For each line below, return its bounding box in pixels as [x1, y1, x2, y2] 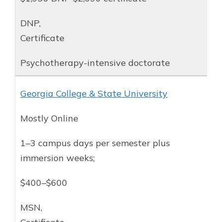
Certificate [20, 32, 64, 44]
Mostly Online [20, 112, 78, 124]
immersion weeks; [20, 152, 95, 164]
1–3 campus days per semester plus [20, 137, 170, 149]
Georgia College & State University [20, 87, 167, 99]
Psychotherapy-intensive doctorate [20, 56, 170, 68]
